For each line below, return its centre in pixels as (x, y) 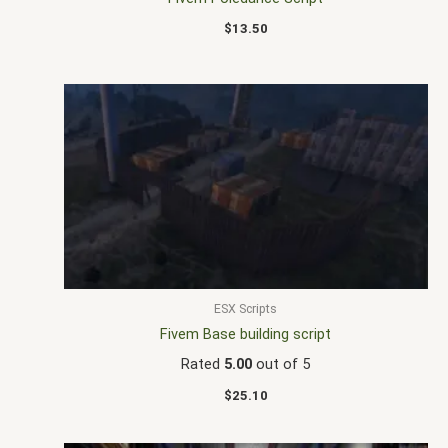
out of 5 (281, 364)
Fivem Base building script (246, 334)
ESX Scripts (246, 308)
